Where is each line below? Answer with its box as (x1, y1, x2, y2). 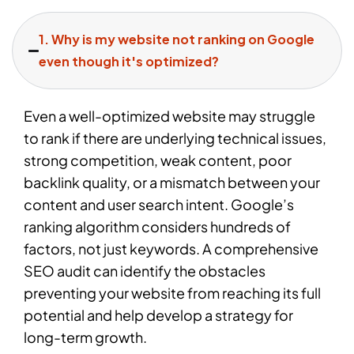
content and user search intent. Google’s (24, 195, 294, 214)
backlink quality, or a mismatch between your (24, 173, 320, 192)
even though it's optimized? (39, 53, 220, 70)
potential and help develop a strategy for (24, 306, 293, 325)
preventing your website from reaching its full (24, 284, 321, 303)
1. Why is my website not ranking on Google (39, 31, 315, 48)
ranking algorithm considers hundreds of (24, 217, 291, 236)
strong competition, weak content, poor (24, 151, 292, 170)
